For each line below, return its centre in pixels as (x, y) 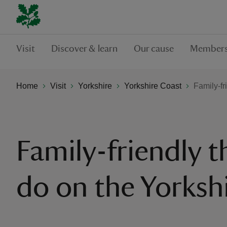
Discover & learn (84, 49)
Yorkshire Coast (153, 86)
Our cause (154, 49)
